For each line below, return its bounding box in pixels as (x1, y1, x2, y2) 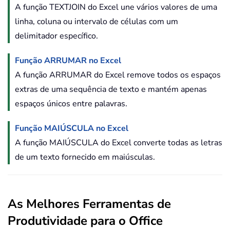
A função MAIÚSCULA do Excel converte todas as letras (15, 137, 222, 148)
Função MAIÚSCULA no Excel (15, 123, 128, 134)
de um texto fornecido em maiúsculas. (15, 151, 155, 163)
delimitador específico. (15, 30, 98, 42)
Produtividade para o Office (8, 213, 163, 229)
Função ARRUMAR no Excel (15, 55, 121, 66)
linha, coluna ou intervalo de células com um (15, 16, 178, 27)
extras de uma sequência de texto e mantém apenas (15, 84, 207, 95)
